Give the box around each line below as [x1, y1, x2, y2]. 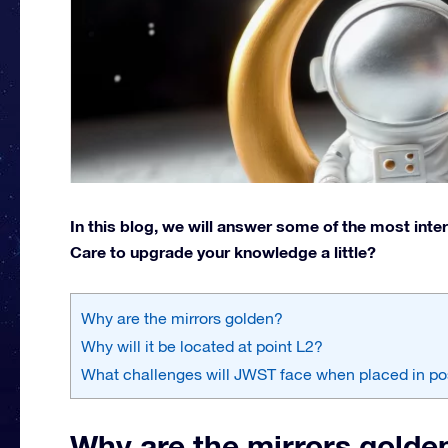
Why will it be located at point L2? [81, 336, 323, 355]
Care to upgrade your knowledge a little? [70, 241, 376, 261]
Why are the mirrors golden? [81, 308, 283, 327]
